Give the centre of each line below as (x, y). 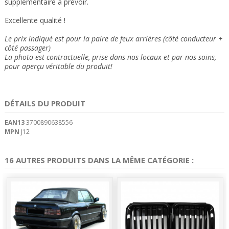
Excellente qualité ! (35, 20)
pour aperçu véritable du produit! (59, 66)
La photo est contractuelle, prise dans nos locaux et (87, 57)
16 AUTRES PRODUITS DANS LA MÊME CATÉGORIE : (99, 160)
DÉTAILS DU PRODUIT (45, 104)
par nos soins (192, 57)
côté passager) (28, 48)
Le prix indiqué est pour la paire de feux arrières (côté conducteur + (113, 39)
